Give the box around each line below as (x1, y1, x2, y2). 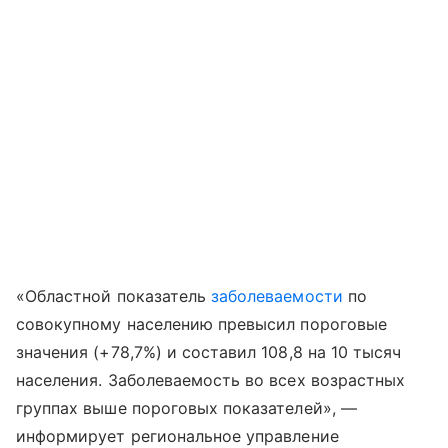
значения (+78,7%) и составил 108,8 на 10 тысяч (16, 342, 402, 362)
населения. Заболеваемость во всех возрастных (16, 370, 406, 390)
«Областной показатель (16, 286, 212, 306)
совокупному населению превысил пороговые (16, 314, 387, 334)
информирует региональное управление (16, 426, 339, 446)
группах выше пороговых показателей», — (16, 398, 357, 418)
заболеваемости (211, 286, 343, 306)
